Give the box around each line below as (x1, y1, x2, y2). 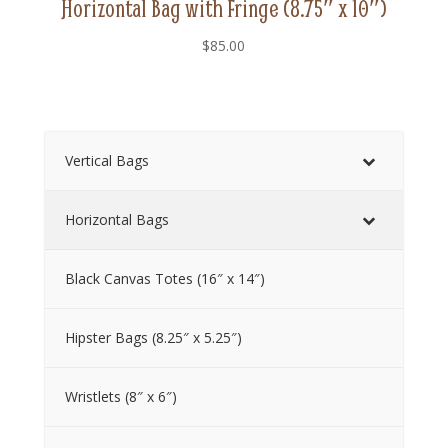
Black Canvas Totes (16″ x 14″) (64, 268, 265, 288)
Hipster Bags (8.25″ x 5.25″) (64, 327, 242, 347)
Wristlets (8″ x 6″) (64, 386, 177, 406)
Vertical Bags (64, 150, 149, 170)
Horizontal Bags (64, 209, 169, 229)
